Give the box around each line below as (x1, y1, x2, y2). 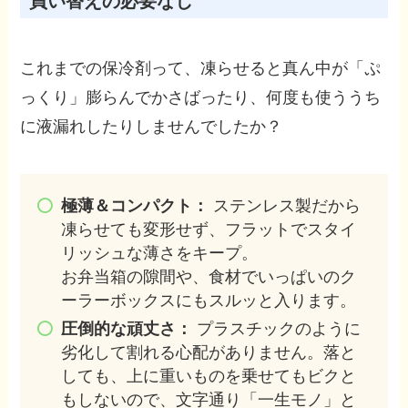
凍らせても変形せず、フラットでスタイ (61, 220, 357, 240)
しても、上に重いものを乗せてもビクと (61, 366, 357, 385)
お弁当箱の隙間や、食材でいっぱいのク (61, 268, 357, 287)
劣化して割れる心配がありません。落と (61, 342, 357, 362)
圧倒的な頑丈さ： (61, 319, 193, 338)
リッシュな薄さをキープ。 (61, 244, 259, 263)
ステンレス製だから (209, 197, 362, 216)
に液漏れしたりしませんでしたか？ (20, 117, 283, 137)
